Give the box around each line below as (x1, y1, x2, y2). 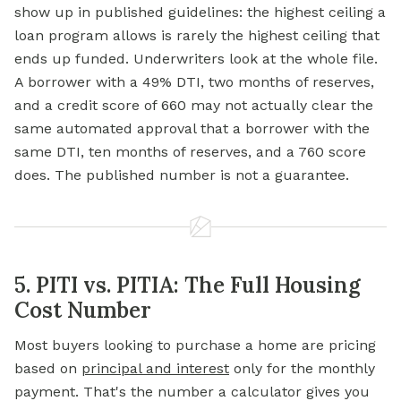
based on (14, 360, 81, 378)
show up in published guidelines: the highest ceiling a (14, 4, 386, 21)
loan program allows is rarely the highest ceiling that (14, 27, 380, 45)
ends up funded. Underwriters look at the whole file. (14, 50, 378, 68)
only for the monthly (229, 360, 375, 378)
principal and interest (81, 360, 229, 378)
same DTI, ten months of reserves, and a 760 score (14, 143, 366, 161)
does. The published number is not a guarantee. (14, 166, 349, 184)
